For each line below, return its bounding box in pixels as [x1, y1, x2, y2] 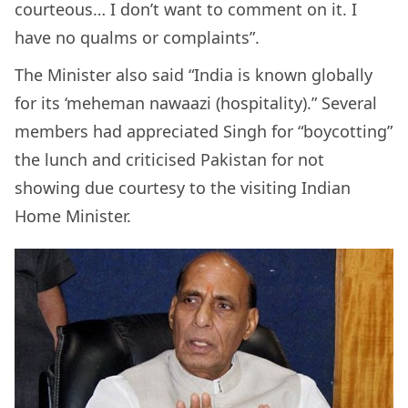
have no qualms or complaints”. [15, 26, 264, 49]
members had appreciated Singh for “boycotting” [15, 120, 393, 143]
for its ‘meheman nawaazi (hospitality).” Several [15, 92, 377, 115]
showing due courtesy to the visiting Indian [15, 177, 351, 199]
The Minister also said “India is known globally [15, 64, 372, 87]
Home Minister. [15, 205, 136, 228]
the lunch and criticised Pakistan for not [15, 148, 324, 171]
